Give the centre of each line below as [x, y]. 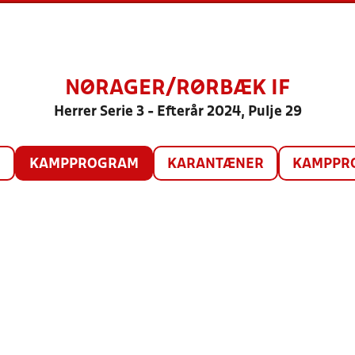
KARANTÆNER [215, 164]
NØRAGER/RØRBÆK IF [177, 89]
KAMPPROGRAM [84, 164]
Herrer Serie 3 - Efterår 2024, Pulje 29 [177, 112]
